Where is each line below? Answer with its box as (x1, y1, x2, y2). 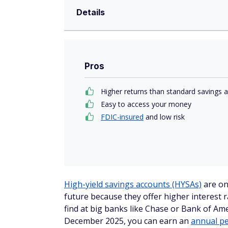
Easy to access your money (101, 99, 191, 109)
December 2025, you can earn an (64, 215, 191, 226)
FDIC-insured (101, 112, 144, 122)
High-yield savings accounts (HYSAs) (64, 179, 202, 190)
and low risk (144, 112, 185, 122)
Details (76, 7, 105, 17)
